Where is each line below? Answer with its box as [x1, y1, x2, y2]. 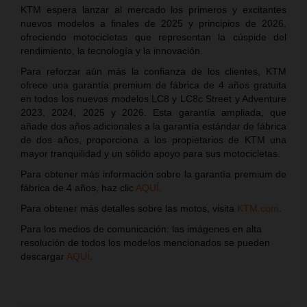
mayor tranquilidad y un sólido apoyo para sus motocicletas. [21, 147, 280, 159]
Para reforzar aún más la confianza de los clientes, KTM [21, 65, 286, 77]
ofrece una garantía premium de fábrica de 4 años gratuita [21, 79, 286, 90]
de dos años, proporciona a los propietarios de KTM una [21, 134, 286, 145]
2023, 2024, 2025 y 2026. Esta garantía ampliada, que [21, 106, 286, 118]
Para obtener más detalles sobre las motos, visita [21, 202, 237, 214]
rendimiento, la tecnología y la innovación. [21, 45, 203, 56]
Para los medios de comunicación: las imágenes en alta [21, 223, 262, 234]
